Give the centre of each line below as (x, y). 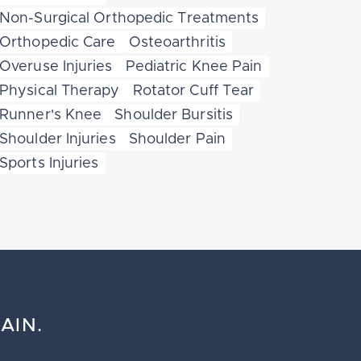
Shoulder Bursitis (174, 115)
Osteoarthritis (177, 43)
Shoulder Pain (177, 139)
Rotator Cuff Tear (193, 91)
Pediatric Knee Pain (194, 67)
